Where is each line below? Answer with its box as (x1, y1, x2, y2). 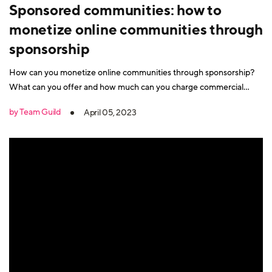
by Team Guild (9, 106, 61, 118)
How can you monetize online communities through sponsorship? (9, 67, 254, 78)
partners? (9, 96, 45, 107)
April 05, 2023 (83, 106, 137, 118)
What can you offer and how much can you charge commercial (9, 81, 243, 93)
